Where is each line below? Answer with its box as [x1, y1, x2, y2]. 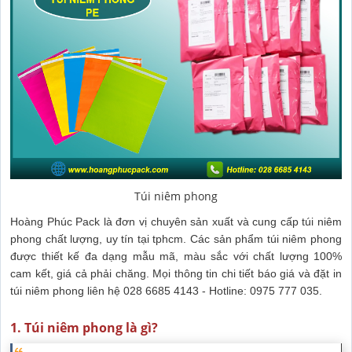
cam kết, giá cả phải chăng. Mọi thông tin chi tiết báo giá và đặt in [10, 267, 342, 280]
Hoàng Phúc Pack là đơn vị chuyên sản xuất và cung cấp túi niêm [10, 215, 342, 229]
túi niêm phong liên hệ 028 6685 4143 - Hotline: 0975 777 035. [10, 284, 322, 298]
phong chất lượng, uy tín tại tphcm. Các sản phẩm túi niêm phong [10, 233, 342, 246]
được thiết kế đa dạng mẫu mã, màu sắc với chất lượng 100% [10, 250, 342, 263]
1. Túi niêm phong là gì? [10, 319, 158, 337]
